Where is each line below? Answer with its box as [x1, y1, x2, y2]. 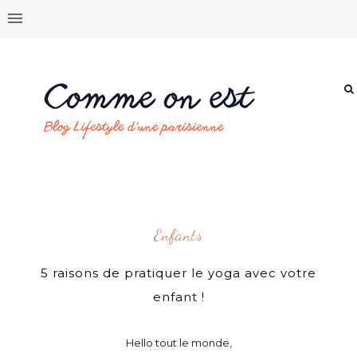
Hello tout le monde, [125, 336, 232, 349]
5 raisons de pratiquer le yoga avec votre [41, 265, 317, 280]
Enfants [154, 226, 204, 245]
